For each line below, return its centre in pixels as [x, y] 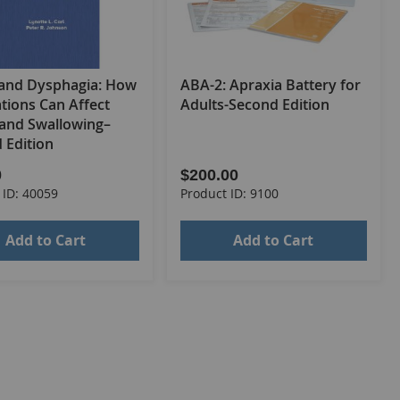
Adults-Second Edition [254, 105]
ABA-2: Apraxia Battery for [270, 85]
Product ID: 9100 [229, 194]
